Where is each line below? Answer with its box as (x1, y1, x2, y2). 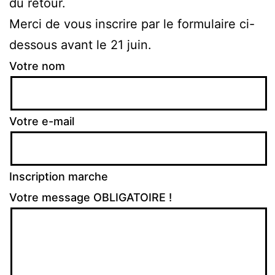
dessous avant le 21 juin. (9, 37, 152, 52)
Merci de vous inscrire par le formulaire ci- (9, 16, 255, 31)
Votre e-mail (9, 114, 74, 128)
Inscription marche (9, 169, 108, 183)
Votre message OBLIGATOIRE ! (9, 190, 172, 204)
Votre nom (9, 59, 65, 72)
